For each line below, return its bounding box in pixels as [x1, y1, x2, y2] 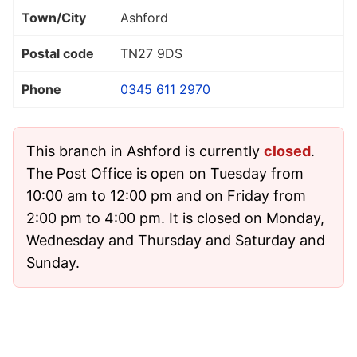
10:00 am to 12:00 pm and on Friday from [26, 186, 306, 204]
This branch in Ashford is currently [26, 142, 264, 159]
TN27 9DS [120, 45, 182, 61]
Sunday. [26, 253, 80, 271]
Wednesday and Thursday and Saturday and [26, 231, 325, 249]
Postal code [22, 45, 94, 61]
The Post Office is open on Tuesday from [26, 164, 304, 182]
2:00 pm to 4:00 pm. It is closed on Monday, [26, 209, 324, 226]
